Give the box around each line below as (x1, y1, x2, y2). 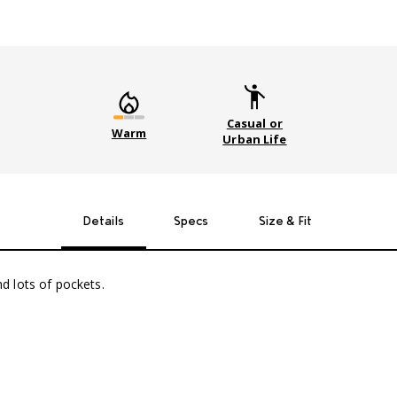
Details (82, 216, 124, 230)
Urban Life (222, 131, 287, 148)
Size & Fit (258, 216, 313, 230)
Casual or (226, 115, 284, 132)
